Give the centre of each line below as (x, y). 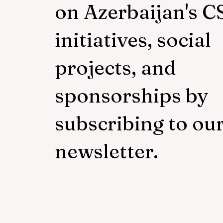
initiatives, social (133, 40)
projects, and (115, 68)
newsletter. (107, 151)
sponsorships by (131, 96)
